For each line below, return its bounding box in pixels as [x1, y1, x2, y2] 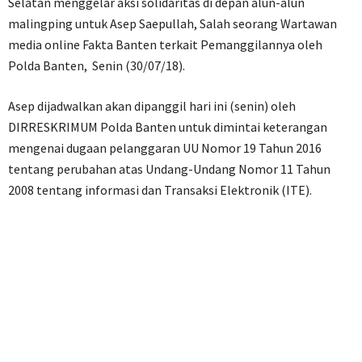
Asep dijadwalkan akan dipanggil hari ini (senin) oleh [8, 98, 296, 114]
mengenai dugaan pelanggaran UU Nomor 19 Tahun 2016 [8, 140, 322, 156]
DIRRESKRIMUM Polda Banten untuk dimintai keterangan [8, 119, 327, 135]
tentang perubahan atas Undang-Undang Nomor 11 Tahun [8, 161, 330, 177]
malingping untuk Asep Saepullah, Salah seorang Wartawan [8, 15, 337, 32]
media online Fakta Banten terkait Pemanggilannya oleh [8, 36, 322, 53]
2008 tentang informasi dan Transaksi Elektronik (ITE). [8, 182, 312, 198]
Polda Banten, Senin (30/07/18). [8, 57, 185, 74]
